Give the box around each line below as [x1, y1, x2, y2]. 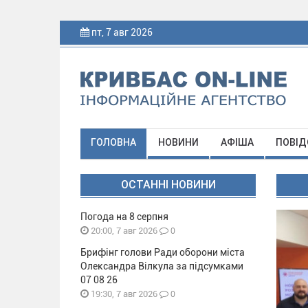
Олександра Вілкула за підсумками [80, 261, 243, 272]
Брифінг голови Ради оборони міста [80, 247, 245, 258]
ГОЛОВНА [91, 137, 136, 148]
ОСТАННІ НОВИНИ [120, 178, 216, 191]
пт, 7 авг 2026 [89, 27, 155, 38]
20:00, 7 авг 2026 [89, 225, 157, 236]
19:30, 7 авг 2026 [89, 289, 157, 299]
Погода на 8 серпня [80, 211, 168, 222]
